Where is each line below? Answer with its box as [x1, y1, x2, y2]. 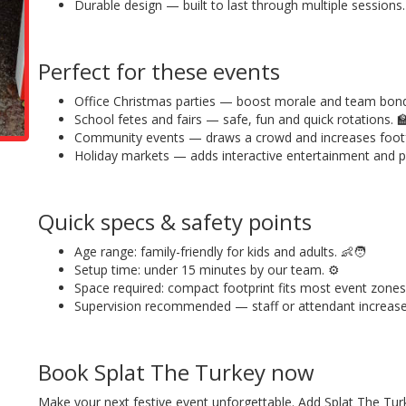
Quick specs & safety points [38, 207, 313, 237]
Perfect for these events [38, 56, 281, 87]
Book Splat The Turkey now [38, 357, 315, 388]
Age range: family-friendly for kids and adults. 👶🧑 [74, 243, 367, 261]
